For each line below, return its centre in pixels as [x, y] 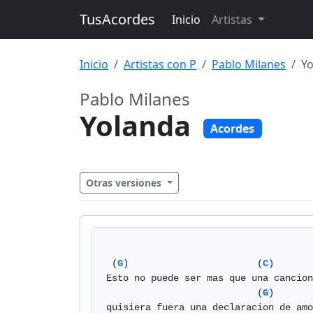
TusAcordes [117, 19]
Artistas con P [160, 64]
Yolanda [139, 125]
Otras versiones [125, 183]
